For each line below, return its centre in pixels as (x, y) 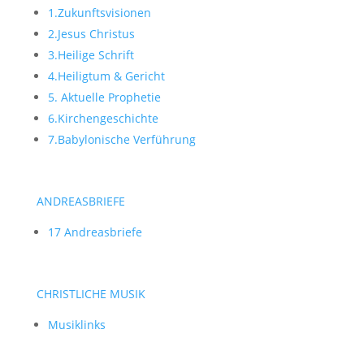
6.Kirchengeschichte (103, 118)
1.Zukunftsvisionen (99, 12)
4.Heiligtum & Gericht (106, 76)
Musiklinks (76, 324)
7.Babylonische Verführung (121, 139)
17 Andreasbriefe (95, 232)
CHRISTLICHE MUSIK (91, 293)
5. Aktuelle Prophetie (104, 97)
